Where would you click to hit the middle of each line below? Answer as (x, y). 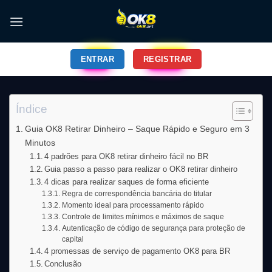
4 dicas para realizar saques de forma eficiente (127, 182)
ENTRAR (97, 59)
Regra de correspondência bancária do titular (137, 193)
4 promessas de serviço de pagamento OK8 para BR (138, 251)
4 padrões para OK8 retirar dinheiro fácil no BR (127, 156)
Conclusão (63, 264)
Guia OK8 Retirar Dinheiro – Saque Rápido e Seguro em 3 (137, 129)
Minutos (40, 143)
